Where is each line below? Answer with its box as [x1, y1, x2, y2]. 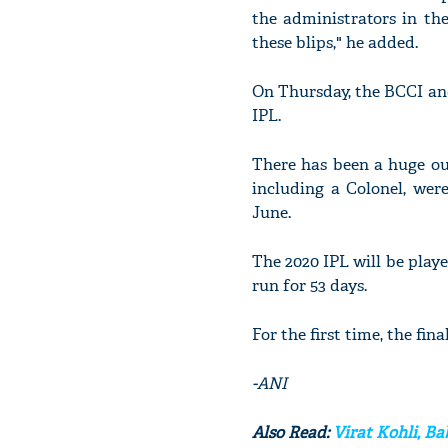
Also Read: [252, 422, 333, 443]
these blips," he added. [252, 32, 418, 53]
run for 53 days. [252, 275, 367, 296]
